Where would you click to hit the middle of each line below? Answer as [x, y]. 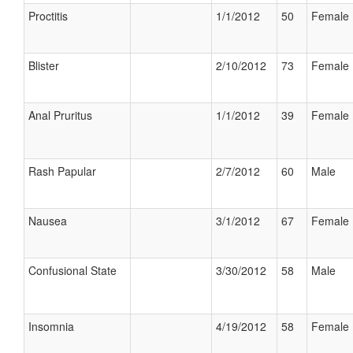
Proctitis [48, 16]
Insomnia [51, 326]
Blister [44, 65]
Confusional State [72, 270]
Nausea [48, 221]
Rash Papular [62, 171]
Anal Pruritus [60, 115]
